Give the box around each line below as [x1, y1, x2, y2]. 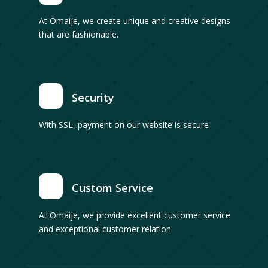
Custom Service [71, 180, 153, 195]
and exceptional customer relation [38, 223, 171, 234]
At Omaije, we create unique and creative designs [38, 14, 230, 26]
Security [71, 90, 114, 105]
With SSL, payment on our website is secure [38, 118, 209, 130]
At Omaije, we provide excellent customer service [38, 209, 230, 221]
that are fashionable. [38, 28, 118, 40]
